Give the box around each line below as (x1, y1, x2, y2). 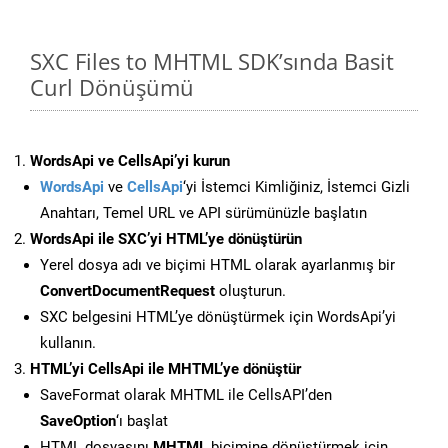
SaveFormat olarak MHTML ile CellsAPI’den (40, 386, 332, 405)
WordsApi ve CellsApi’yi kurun (30, 152, 230, 171)
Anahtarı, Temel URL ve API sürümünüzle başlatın (40, 204, 367, 223)
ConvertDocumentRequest (40, 282, 215, 301)
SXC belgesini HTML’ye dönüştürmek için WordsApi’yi (40, 308, 396, 327)
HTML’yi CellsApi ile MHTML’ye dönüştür (30, 360, 301, 379)
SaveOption (40, 412, 116, 431)
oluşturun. (215, 282, 286, 301)
